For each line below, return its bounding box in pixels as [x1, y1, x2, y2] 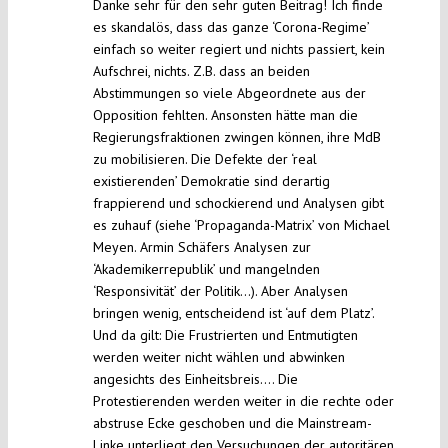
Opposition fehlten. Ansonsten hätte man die [92, 106, 358, 125]
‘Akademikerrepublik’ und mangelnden [92, 260, 320, 279]
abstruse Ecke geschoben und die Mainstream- [92, 414, 372, 433]
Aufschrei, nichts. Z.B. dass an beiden [92, 62, 310, 81]
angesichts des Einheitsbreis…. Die [92, 370, 298, 389]
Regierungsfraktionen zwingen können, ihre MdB [92, 128, 381, 147]
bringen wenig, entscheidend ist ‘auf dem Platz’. [92, 304, 374, 323]
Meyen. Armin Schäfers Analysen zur [92, 238, 311, 257]
